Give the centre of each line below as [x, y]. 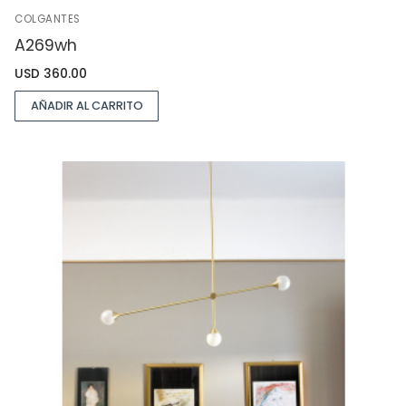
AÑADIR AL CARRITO [87, 106]
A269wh [46, 46]
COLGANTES [48, 19]
